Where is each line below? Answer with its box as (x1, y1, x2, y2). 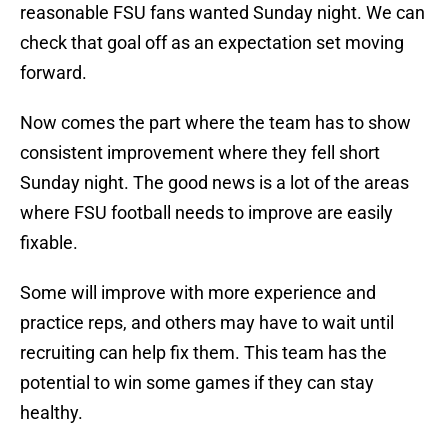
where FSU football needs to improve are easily (20, 202, 393, 224)
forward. (20, 62, 87, 84)
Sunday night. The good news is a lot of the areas (20, 172, 409, 194)
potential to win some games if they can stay (20, 372, 374, 394)
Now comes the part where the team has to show (20, 112, 411, 134)
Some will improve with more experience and (20, 282, 376, 304)
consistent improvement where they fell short (20, 142, 380, 164)
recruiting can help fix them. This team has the (20, 342, 387, 364)
